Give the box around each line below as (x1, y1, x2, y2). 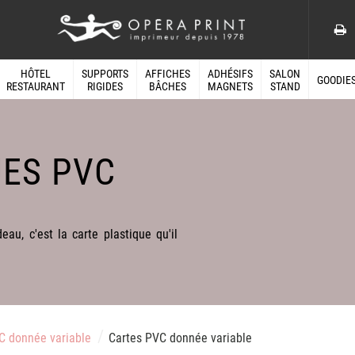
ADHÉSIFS (207, 67, 253, 81)
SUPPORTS (81, 67, 128, 81)
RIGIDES (86, 80, 123, 94)
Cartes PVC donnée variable (108, 330, 252, 345)
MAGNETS (207, 80, 253, 94)
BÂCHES (149, 80, 187, 94)
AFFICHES (145, 67, 191, 81)
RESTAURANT (6, 80, 65, 94)
